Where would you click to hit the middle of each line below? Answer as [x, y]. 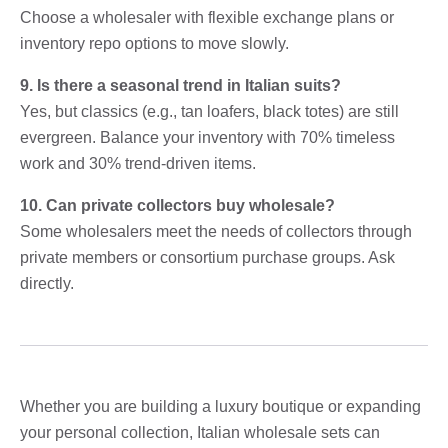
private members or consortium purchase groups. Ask [207, 257]
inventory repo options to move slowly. [154, 43]
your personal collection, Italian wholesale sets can [200, 432]
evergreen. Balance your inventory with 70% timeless [207, 137]
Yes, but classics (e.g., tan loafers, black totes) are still [209, 111]
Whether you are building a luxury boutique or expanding [220, 406]
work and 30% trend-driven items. [138, 163]
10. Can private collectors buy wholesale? [177, 205]
